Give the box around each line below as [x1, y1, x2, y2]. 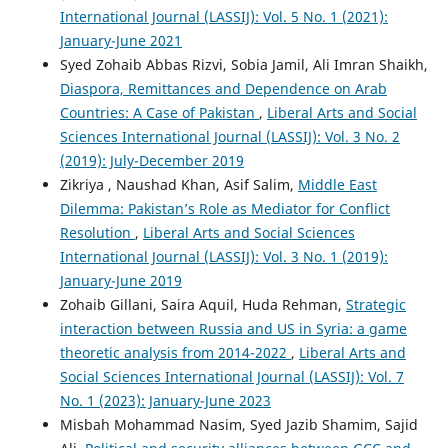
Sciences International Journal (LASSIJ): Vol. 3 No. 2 [59, 127, 400, 147]
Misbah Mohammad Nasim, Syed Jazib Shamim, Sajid [59, 415, 418, 435]
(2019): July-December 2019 [59, 151, 244, 171]
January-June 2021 [59, 31, 182, 51]
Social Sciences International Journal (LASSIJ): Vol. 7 [59, 367, 404, 387]
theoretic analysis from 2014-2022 [59, 343, 291, 363]
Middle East [297, 175, 377, 195]
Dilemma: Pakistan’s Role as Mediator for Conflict [59, 199, 390, 219]
